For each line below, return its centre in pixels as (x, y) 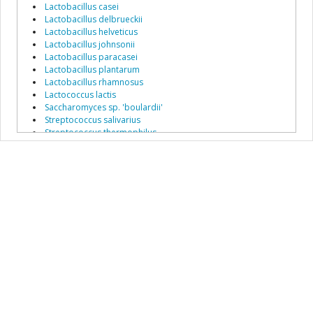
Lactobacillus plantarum (92, 70)
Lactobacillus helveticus (91, 32)
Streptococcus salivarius (93, 120)
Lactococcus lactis (80, 95)
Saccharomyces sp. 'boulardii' (104, 108)
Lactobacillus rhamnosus (94, 82)
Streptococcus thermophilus (101, 133)
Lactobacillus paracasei (91, 57)
